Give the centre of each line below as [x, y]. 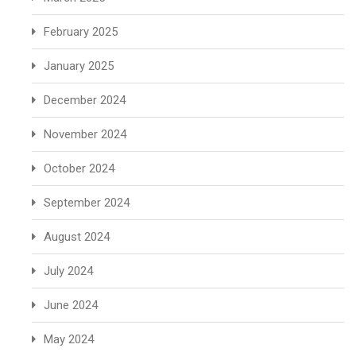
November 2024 [85, 134]
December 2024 [85, 100]
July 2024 [68, 271]
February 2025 [81, 32]
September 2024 [87, 203]
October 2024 [79, 168]
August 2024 [77, 237]
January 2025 [79, 66]
